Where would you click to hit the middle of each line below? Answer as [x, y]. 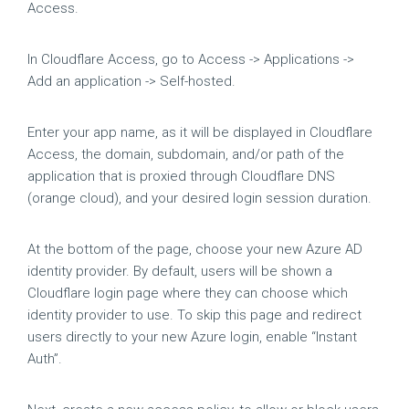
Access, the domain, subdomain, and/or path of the [186, 154]
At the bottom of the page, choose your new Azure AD [195, 249]
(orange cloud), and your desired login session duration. [199, 198]
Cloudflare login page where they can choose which [188, 293]
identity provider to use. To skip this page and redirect [194, 315]
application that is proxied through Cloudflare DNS [181, 176]
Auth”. [45, 359]
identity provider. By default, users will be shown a [180, 271]
